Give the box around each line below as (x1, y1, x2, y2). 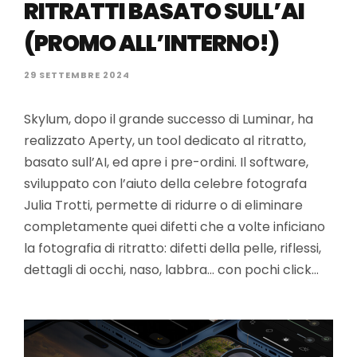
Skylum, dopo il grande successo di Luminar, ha (24, 110, 313, 128)
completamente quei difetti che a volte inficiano (24, 218, 325, 236)
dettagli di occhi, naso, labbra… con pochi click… (24, 261, 319, 279)
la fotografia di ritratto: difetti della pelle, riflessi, (24, 239, 321, 257)
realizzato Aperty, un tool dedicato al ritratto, (24, 131, 306, 150)
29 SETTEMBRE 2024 (24, 69, 130, 81)
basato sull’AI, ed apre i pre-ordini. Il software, (24, 153, 308, 171)
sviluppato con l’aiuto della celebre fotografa (24, 175, 307, 193)
